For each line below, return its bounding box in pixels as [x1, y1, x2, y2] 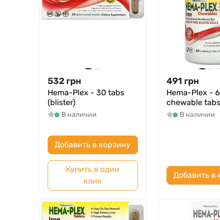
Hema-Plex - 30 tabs [48, 88, 124, 98]
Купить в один [66, 165, 120, 174]
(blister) [48, 98, 75, 108]
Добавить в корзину [55, 140, 131, 150]
